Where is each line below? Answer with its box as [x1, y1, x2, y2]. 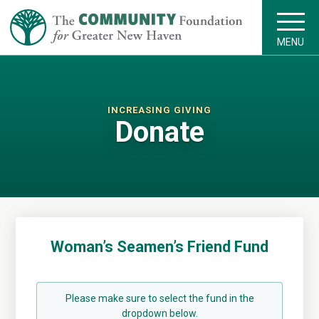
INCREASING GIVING [107, 105, 211, 115]
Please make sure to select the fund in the [65, 293, 254, 305]
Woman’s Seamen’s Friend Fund [51, 237, 268, 256]
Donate [114, 115, 204, 149]
